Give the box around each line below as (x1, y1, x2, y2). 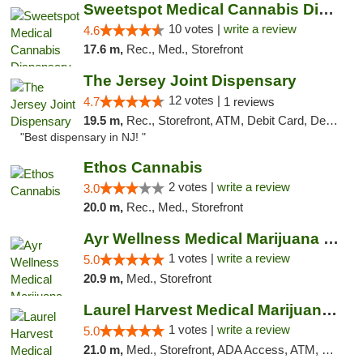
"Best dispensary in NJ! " (20, 131, 146, 143)
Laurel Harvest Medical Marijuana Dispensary (321, 301, 337, 318)
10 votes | (168, 22, 224, 36)
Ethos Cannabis (83, 159, 203, 176)
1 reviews (223, 95, 275, 109)
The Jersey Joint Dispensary (83, 72, 297, 89)
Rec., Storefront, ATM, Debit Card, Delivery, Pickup (126, 113, 326, 127)
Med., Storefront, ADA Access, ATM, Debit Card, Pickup (126, 343, 322, 357)
